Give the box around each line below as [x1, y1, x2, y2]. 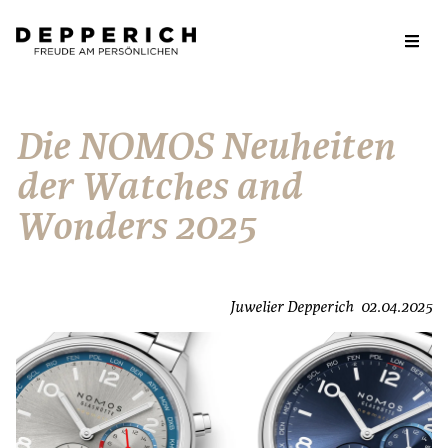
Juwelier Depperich [230, 300, 353, 316]
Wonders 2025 [16, 208, 256, 248]
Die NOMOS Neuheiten [16, 128, 395, 168]
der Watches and [16, 168, 302, 208]
